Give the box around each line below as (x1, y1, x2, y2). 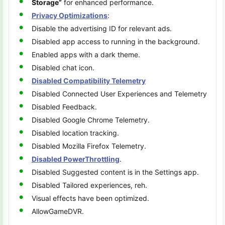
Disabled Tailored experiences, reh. (32, 181, 147, 189)
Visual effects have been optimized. (32, 194, 149, 202)
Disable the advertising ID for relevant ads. (32, 24, 172, 33)
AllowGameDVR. (32, 207, 84, 215)
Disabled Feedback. (32, 102, 97, 111)
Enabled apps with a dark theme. (32, 50, 140, 59)
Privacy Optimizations (32, 11, 107, 20)
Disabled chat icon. (32, 63, 94, 72)
